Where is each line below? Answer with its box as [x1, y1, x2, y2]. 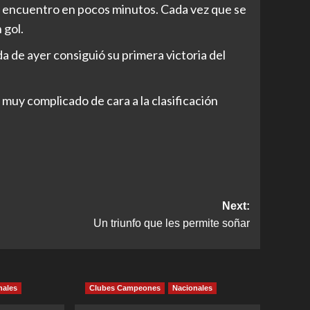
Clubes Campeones [89, 284, 161, 292]
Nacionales [172, 284, 213, 292]
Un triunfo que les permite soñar [93, 217, 250, 229]
